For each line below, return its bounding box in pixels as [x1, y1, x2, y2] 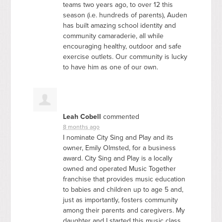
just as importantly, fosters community [63, 195, 178, 204]
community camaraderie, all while [63, 31, 164, 40]
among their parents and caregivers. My [63, 206, 185, 215]
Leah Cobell [63, 112, 102, 121]
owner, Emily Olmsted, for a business [63, 143, 176, 152]
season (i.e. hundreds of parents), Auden [63, 10, 188, 19]
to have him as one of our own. [63, 62, 159, 71]
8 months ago [63, 123, 100, 130]
